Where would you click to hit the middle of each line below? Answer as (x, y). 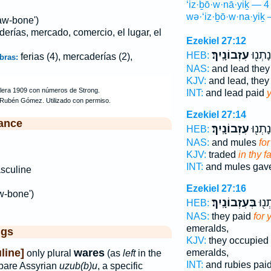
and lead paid (235, 93)
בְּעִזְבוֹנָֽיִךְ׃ (234, 203)
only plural (49, 253)
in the (148, 253)
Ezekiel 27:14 (216, 115)
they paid (231, 216)
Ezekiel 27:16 (216, 188)
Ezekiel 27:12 (216, 41)
